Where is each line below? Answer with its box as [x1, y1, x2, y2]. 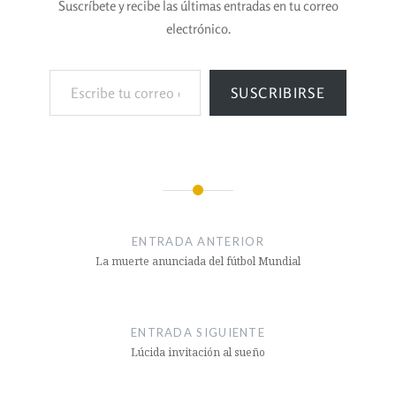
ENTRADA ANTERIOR [132, 233, 264, 248]
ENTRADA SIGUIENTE [130, 324, 266, 339]
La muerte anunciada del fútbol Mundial [95, 253, 301, 269]
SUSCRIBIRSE [230, 83, 326, 102]
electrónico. [165, 20, 231, 38]
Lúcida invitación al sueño [130, 344, 265, 360]
